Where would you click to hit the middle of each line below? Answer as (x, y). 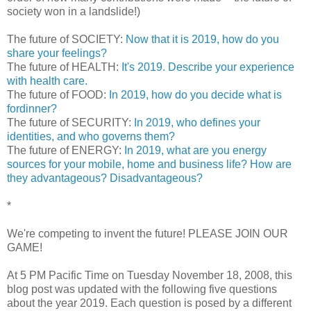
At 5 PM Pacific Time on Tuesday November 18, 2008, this (150, 275)
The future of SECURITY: (70, 122)
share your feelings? (57, 53)
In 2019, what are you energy (195, 150)
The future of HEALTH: (64, 67)
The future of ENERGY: (66, 150)
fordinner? (32, 108)
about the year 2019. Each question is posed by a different (149, 303)
